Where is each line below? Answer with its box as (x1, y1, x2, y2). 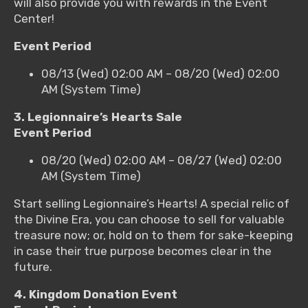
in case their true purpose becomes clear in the (14, 244, 272, 258)
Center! (14, 12, 54, 26)
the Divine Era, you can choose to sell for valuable (14, 212, 285, 227)
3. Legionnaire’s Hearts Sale (14, 110, 182, 124)
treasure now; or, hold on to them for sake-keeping (14, 228, 293, 243)
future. (14, 260, 52, 274)
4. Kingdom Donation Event (14, 287, 177, 302)
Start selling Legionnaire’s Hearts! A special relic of (14, 197, 289, 211)
